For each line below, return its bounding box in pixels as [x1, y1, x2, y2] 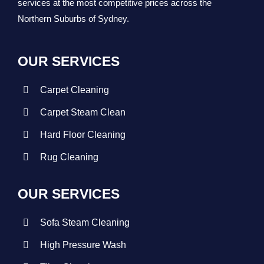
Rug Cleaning [40, 151, 99, 162]
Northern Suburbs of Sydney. [17, 13, 129, 24]
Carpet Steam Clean [40, 107, 126, 117]
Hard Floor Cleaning [40, 129, 126, 140]
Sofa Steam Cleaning [40, 217, 130, 228]
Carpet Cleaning [40, 84, 110, 95]
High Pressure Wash [40, 240, 127, 250]
